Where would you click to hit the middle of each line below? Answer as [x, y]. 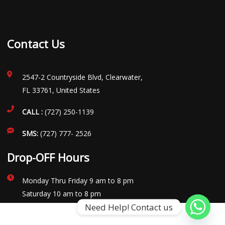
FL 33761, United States [61, 90]
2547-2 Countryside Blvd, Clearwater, [82, 77]
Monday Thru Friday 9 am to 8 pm [78, 181]
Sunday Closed [46, 207]
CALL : [33, 112]
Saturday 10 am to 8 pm [61, 194]
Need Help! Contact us [129, 207]
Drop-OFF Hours [48, 157]
